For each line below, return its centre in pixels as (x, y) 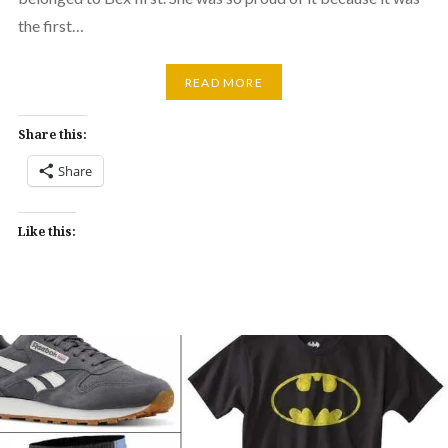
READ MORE (224, 82)
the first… (50, 26)
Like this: (46, 232)
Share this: (52, 135)
